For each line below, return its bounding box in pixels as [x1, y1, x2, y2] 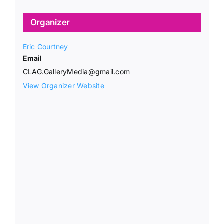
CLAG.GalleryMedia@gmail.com [22, 67, 130, 76]
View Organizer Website [22, 81, 104, 90]
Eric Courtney [22, 42, 68, 51]
